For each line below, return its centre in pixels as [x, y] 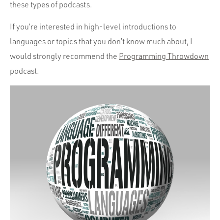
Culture [110, 40]
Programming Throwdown [164, 56]
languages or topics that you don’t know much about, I [101, 41]
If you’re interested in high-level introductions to [93, 27]
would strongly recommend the [64, 56]
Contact [110, 60]
